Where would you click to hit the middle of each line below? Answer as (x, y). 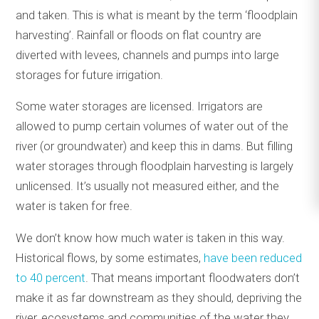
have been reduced (253, 258)
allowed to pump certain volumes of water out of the (152, 127)
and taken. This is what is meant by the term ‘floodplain (157, 15)
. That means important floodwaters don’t (193, 278)
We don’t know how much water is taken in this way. (151, 238)
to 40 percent (51, 278)
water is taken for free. (74, 206)
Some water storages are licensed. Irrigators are (140, 107)
